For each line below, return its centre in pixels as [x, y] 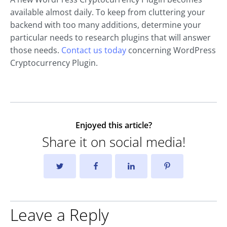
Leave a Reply [60, 214]
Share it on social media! [113, 142]
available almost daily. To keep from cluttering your [108, 12]
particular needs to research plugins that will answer [110, 38]
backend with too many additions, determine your [106, 25]
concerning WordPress [171, 50]
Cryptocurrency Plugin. [54, 63]
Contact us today [94, 50]
